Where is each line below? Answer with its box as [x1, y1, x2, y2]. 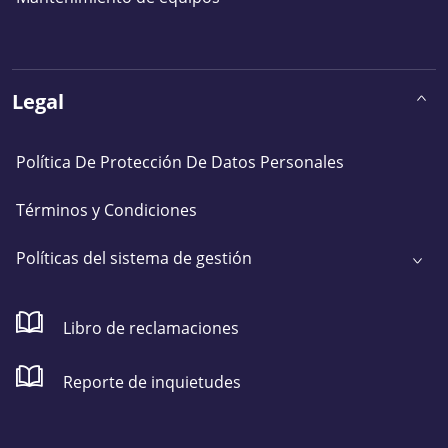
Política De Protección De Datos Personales [16, 150, 344, 173]
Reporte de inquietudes [59, 370, 241, 393]
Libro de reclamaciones [63, 316, 239, 339]
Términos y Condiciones [16, 198, 197, 221]
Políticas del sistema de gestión [16, 246, 252, 269]
